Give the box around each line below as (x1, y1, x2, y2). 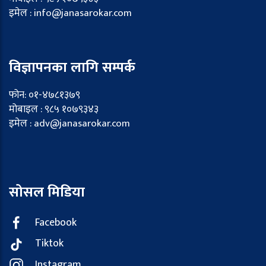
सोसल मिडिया (9, 180, 85, 204)
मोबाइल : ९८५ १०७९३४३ (9, 100, 99, 118)
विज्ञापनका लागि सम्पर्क (9, 55, 135, 80)
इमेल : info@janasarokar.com (9, 4, 132, 21)
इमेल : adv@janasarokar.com (9, 115, 130, 132)
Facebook (35, 213, 77, 232)
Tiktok (35, 235, 64, 253)
